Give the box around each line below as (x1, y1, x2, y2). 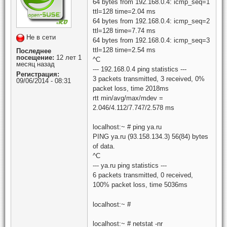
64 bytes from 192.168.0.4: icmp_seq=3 (93, 36, 210, 44)
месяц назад (16, 60, 55, 68)
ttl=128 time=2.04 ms (93, 7, 156, 15)
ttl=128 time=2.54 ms (93, 46, 156, 54)
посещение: (16, 53, 54, 61)
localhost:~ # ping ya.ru (93, 123, 162, 131)
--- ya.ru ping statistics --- (93, 162, 167, 169)
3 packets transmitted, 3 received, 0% (93, 74, 205, 83)
